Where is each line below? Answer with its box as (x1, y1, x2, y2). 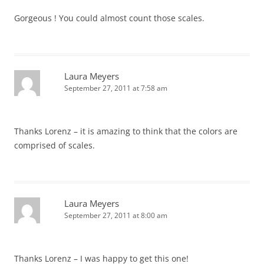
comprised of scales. (14, 140, 95, 151)
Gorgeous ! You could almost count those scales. (14, 12, 204, 24)
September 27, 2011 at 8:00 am (64, 210, 167, 220)
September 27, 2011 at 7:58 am (64, 83, 167, 93)
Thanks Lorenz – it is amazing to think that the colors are (14, 126, 237, 137)
